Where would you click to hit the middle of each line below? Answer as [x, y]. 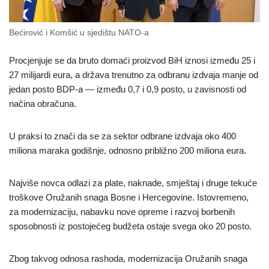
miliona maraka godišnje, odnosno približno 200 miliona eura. [128, 150]
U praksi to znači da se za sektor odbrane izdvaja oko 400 [122, 136]
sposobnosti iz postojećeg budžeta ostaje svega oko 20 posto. [130, 226]
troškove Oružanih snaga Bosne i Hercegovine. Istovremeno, [129, 197]
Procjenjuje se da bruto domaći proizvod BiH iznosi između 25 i [132, 60]
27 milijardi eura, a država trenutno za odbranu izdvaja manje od [134, 74]
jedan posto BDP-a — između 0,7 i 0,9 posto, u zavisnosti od [128, 89]
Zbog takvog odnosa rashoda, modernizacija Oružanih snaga [128, 258]
